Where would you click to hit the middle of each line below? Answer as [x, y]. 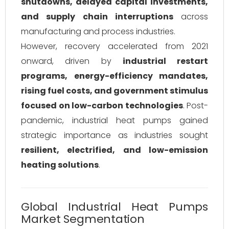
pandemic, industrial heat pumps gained [114, 120]
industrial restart [165, 61]
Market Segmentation [83, 219]
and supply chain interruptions [97, 17]
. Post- [195, 106]
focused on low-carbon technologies [102, 106]
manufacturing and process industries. [98, 31]
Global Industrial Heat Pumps [114, 207]
